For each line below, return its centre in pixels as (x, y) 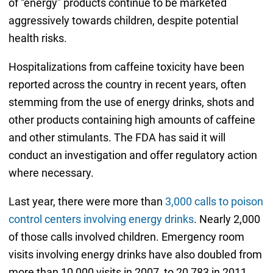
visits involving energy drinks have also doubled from (135, 254)
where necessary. (51, 172)
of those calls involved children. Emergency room (126, 236)
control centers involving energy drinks (101, 219)
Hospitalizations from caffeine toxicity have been (126, 66)
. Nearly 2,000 (227, 219)
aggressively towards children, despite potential (123, 20)
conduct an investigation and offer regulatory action (133, 155)
